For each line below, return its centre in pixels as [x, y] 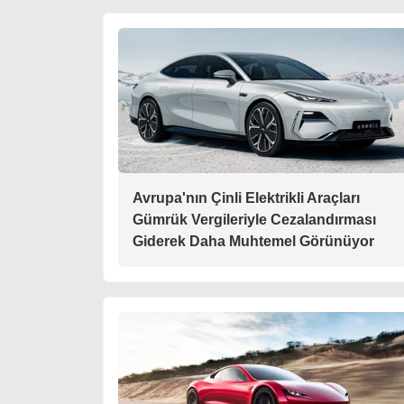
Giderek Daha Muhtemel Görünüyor [253, 241]
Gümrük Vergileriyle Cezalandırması [254, 220]
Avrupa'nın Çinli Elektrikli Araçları [246, 198]
